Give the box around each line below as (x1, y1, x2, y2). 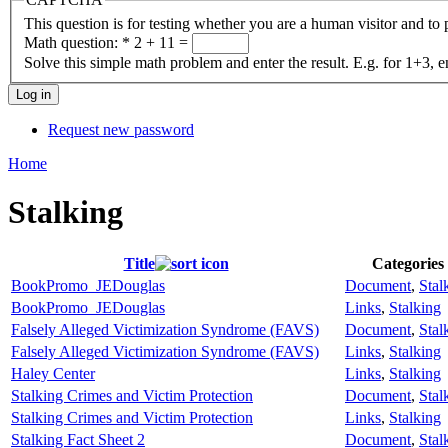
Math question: (24, 33, 122, 51)
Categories (372, 255, 444, 273)
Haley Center (11, 365, 95, 383)
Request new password (48, 120, 194, 138)
